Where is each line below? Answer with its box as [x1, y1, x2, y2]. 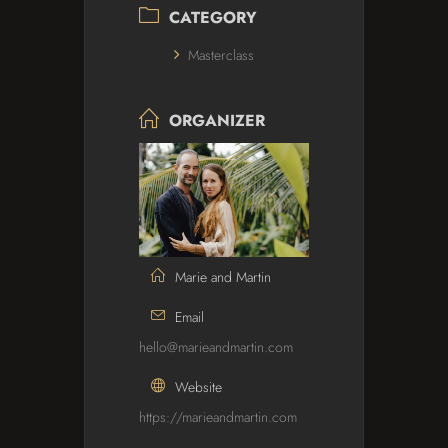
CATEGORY [169, 6, 257, 30]
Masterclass [188, 45, 254, 66]
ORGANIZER [169, 109, 265, 133]
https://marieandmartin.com [139, 406, 297, 427]
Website [175, 376, 222, 397]
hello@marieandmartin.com [139, 336, 293, 357]
